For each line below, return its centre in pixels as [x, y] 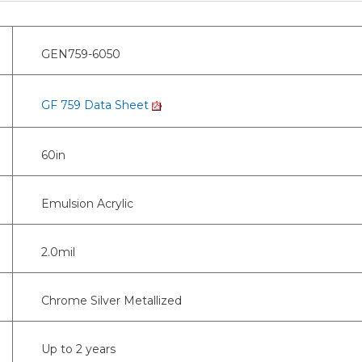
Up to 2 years [78, 349]
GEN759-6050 [81, 54]
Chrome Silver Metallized [112, 300]
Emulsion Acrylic [87, 203]
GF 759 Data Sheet [97, 105]
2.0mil [58, 252]
